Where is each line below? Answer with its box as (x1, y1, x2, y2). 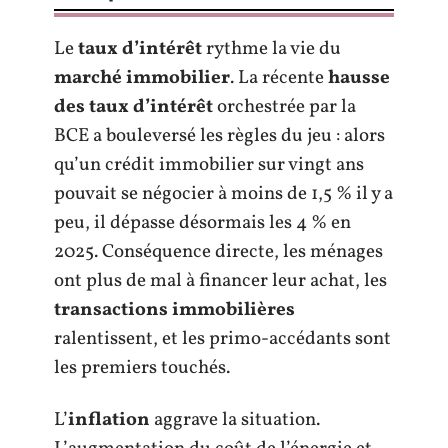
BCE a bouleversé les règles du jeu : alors (54, 123, 385, 149)
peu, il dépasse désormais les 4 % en (54, 210, 351, 236)
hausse (328, 65, 390, 91)
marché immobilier (54, 65, 230, 91)
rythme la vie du (202, 36, 341, 62)
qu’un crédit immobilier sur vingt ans (54, 152, 364, 178)
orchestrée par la (213, 94, 356, 120)
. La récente (230, 65, 328, 91)
